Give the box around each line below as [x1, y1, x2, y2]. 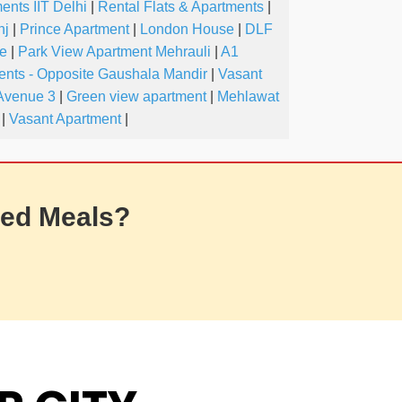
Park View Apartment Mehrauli [18, 44, 211, 60]
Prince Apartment [20, 22, 129, 38]
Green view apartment [66, 89, 206, 105]
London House [140, 22, 234, 38]
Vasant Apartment [9, 111, 121, 127]
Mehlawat [217, 89, 279, 105]
